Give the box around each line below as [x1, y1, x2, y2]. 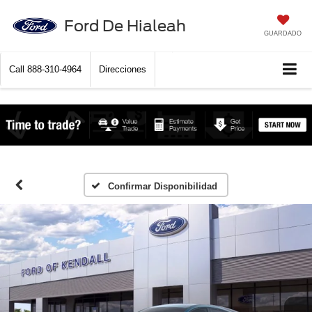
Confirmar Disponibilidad [107, 181, 217, 192]
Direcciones [99, 64, 146, 75]
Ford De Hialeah [63, 16, 186, 35]
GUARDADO [264, 29, 302, 37]
